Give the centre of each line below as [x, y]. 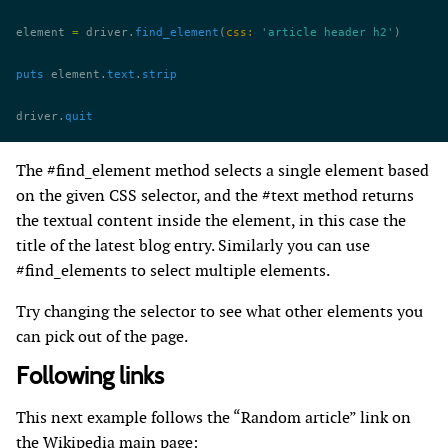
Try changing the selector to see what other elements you [219, 311]
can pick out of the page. [102, 336]
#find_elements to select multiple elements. [173, 270]
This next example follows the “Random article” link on [213, 417]
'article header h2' [324, 32]
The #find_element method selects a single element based [222, 170]
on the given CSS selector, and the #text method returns [215, 195]
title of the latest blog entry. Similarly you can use [193, 245]
